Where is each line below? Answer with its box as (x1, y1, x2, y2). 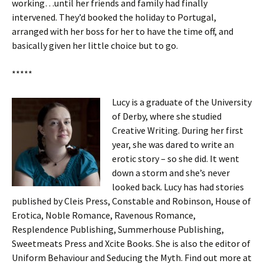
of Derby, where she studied (112, 110, 222, 122)
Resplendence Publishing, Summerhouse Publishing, (12, 223, 224, 235)
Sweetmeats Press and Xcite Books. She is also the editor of (12, 237, 250, 249)
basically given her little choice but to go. (12, 39, 178, 51)
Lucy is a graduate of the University (112, 96, 252, 108)
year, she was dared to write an (112, 138, 234, 150)
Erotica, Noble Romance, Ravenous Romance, (12, 209, 196, 221)
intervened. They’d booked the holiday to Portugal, (12, 11, 216, 23)
